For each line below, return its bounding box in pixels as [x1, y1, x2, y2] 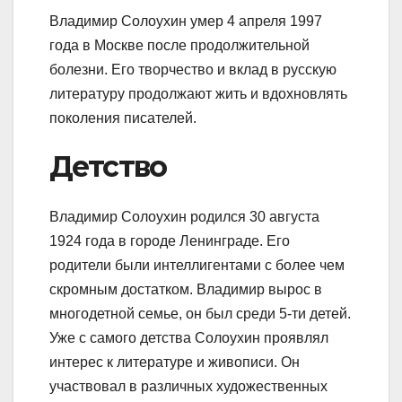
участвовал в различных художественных [49, 379, 328, 395]
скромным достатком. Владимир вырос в [49, 282, 322, 298]
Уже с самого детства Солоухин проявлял [49, 330, 328, 346]
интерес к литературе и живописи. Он [49, 354, 300, 371]
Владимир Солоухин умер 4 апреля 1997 [49, 13, 322, 29]
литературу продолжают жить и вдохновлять [49, 85, 347, 101]
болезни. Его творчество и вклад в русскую [49, 61, 336, 77]
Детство [49, 148, 167, 184]
